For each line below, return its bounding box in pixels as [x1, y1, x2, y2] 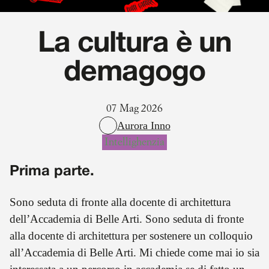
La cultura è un [37, 31, 232, 58]
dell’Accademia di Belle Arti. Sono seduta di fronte [10, 212, 244, 225]
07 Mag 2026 [106, 103, 163, 115]
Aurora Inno [116, 119, 171, 132]
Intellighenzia [104, 137, 165, 148]
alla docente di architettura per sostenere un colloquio [10, 229, 253, 242]
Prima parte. [10, 165, 94, 179]
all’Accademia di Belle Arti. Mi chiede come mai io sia [10, 246, 259, 259]
